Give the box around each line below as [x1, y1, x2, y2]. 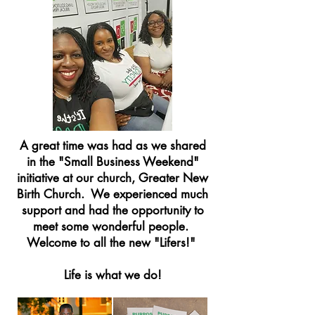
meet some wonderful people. [33, 218, 192, 234]
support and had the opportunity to [21, 202, 204, 218]
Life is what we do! [63, 266, 162, 283]
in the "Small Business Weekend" [26, 153, 199, 169]
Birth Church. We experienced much [17, 186, 208, 202]
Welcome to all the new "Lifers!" [26, 234, 199, 250]
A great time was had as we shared [19, 137, 206, 153]
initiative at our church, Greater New [17, 169, 208, 186]
